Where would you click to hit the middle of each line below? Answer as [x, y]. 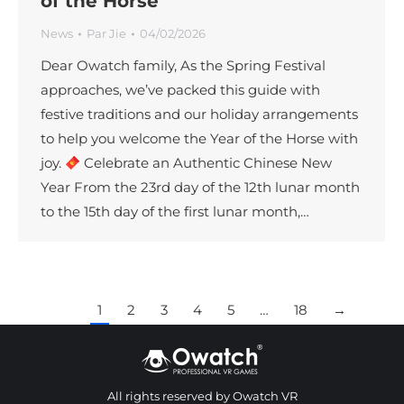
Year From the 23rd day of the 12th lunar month [200, 188]
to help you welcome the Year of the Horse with [199, 139]
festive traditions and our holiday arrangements [199, 115]
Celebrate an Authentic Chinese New [207, 163]
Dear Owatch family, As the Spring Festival [183, 66]
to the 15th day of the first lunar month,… [175, 212]
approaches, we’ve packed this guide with [180, 90]
